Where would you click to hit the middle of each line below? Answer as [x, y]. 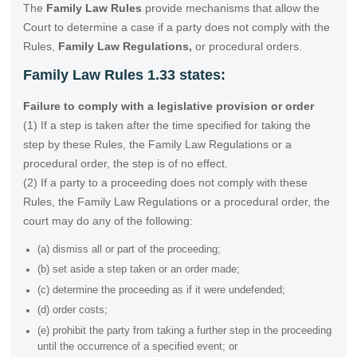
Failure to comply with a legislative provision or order [168, 106]
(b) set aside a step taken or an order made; [138, 270]
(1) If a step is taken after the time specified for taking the [167, 126]
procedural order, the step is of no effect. [125, 164]
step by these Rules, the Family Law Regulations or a [157, 145]
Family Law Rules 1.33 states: [124, 75]
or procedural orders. [247, 46]
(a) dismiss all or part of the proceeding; [129, 249]
